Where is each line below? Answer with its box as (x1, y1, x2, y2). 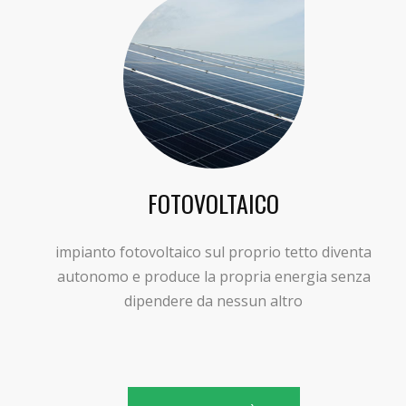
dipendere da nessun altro (124, 290, 304, 311)
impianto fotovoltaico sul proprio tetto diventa (55, 241, 372, 262)
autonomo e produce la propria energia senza (56, 266, 371, 286)
